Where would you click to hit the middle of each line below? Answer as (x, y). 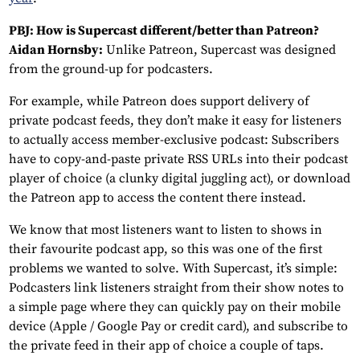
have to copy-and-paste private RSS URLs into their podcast (178, 160)
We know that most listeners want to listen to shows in (166, 230)
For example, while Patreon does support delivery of (159, 102)
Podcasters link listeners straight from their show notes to (176, 288)
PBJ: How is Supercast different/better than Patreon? (164, 31)
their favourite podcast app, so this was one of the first (166, 250)
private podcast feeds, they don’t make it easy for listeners (175, 121)
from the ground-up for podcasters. (111, 70)
